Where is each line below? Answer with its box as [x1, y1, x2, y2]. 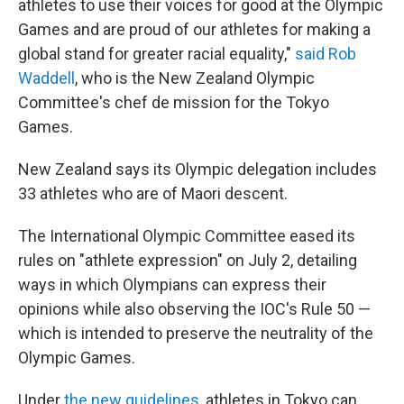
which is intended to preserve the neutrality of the [18, 324, 373, 344]
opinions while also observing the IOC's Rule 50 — [18, 299, 371, 319]
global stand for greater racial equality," [18, 44, 295, 64]
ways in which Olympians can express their [18, 275, 326, 295]
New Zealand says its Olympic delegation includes [18, 160, 377, 179]
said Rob [295, 44, 356, 64]
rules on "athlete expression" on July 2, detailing [18, 251, 357, 271]
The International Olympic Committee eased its [18, 226, 355, 246]
